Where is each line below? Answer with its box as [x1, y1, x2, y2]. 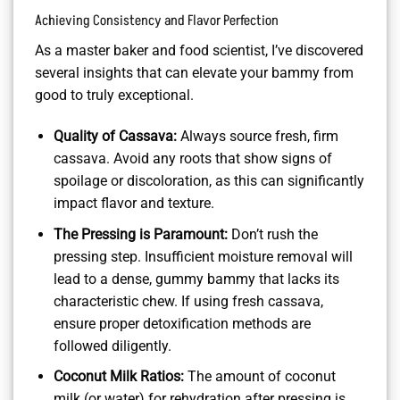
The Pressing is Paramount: [53, 225, 228, 243]
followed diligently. [53, 337, 171, 354]
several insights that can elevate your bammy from [35, 64, 354, 82]
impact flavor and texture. [53, 195, 214, 212]
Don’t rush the [227, 225, 318, 243]
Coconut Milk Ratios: [53, 368, 184, 386]
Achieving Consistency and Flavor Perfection [35, 11, 279, 31]
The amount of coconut [183, 368, 336, 386]
